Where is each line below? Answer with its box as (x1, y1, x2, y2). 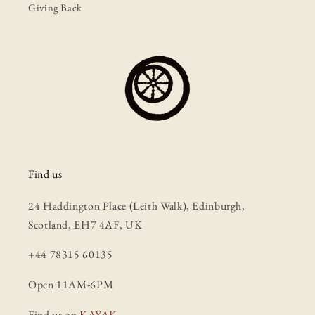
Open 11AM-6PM (28, 277, 114, 292)
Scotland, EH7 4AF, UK (28, 217, 143, 232)
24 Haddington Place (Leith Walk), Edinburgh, (28, 198, 245, 213)
